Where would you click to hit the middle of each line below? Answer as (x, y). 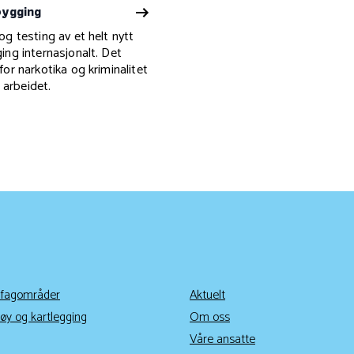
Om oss (210, 318)
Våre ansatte (222, 340)
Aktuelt (207, 296)
